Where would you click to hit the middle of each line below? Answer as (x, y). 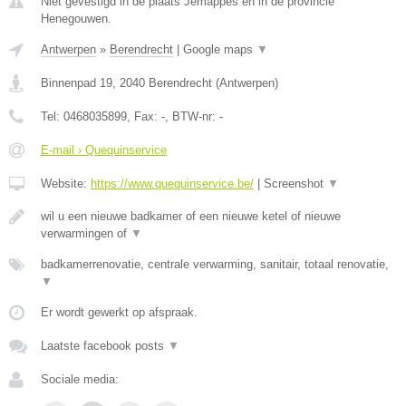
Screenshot (295, 184)
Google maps (220, 49)
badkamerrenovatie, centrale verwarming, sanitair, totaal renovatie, (215, 264)
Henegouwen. (76, 19)
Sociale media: (80, 379)
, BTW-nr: (192, 116)
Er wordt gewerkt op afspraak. (119, 312)
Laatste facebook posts (104, 346)
